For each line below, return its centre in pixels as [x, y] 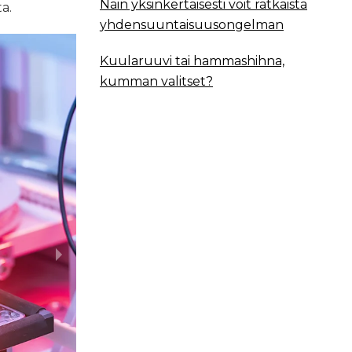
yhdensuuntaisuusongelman [192, 25]
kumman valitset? [156, 81]
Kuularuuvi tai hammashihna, [192, 61]
